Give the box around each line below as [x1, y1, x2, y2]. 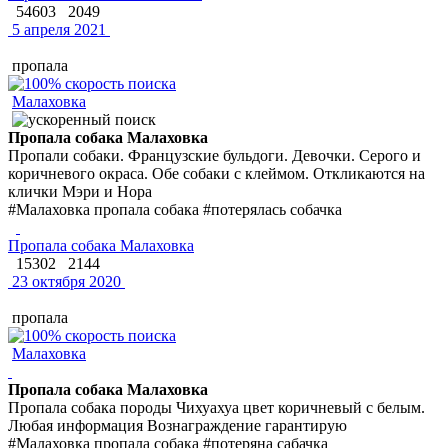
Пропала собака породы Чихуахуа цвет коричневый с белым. [8, 398, 425, 416]
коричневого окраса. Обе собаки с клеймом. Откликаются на [8, 164, 425, 182]
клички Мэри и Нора [8, 182, 152, 200]
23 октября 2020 [8, 272, 121, 290]
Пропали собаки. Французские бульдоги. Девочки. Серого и [8, 146, 421, 164]
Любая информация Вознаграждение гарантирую [8, 416, 347, 434]
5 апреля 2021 [8, 20, 106, 38]
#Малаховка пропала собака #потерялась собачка [8, 200, 342, 218]
